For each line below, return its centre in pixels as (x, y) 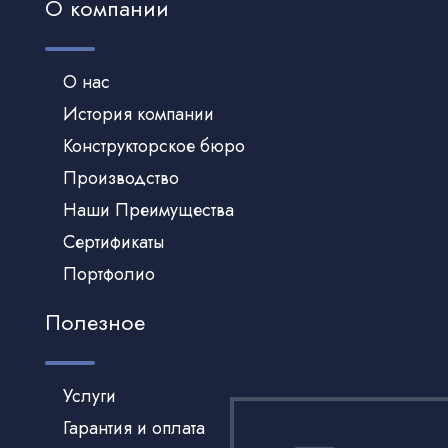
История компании (138, 114)
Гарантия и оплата (133, 428)
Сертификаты (113, 242)
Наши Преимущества (148, 210)
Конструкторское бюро (153, 146)
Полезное (95, 322)
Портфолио (108, 274)
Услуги (89, 396)
